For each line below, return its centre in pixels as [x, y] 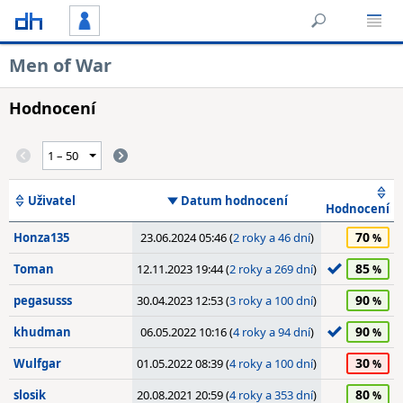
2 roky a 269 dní [271, 269]
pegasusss [43, 300]
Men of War [60, 65]
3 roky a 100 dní [271, 300]
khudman [42, 332]
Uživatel [52, 201]
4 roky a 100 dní [271, 363]
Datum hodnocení [234, 201]
